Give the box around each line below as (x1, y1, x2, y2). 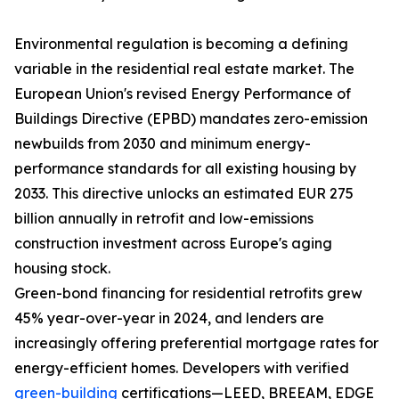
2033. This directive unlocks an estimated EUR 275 (14, 184, 354, 203)
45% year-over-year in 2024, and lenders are (14, 309, 324, 328)
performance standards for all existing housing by (14, 159, 356, 178)
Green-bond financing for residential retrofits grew (14, 284, 362, 303)
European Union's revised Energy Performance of (14, 85, 351, 103)
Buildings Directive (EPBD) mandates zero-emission (14, 110, 368, 128)
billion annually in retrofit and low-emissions (14, 209, 313, 228)
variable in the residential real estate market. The (14, 60, 354, 78)
